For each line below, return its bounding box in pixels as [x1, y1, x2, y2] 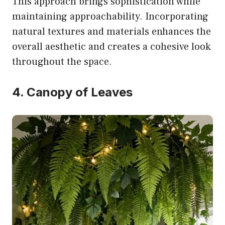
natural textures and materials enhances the [12, 25, 211, 39]
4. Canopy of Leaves [12, 85, 133, 100]
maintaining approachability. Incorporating [12, 10, 208, 24]
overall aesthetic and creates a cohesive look [12, 40, 210, 54]
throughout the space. [12, 55, 112, 69]
